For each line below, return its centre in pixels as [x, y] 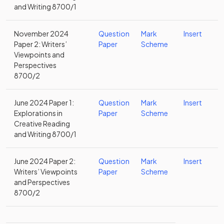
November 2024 [41, 33]
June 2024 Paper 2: [45, 161]
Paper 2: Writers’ [40, 44]
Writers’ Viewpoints [46, 171]
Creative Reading [42, 123]
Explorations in [38, 113]
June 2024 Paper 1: [44, 102]
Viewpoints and [39, 54]
